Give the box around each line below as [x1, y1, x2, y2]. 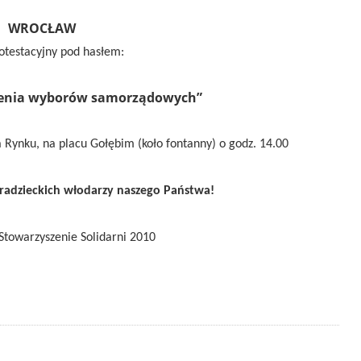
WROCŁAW [8, 19, 77, 37]
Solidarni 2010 [80, 230, 156, 244]
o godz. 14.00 [219, 137, 289, 151]
